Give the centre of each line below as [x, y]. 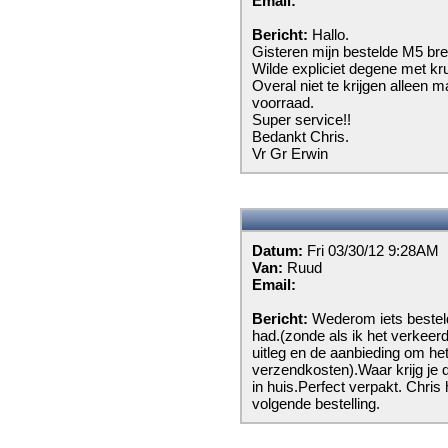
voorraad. [283, 102]
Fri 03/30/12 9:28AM [373, 250]
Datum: [279, 250]
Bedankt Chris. [300, 136]
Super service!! [301, 119]
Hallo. [330, 34]
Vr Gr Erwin [290, 153]
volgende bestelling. [316, 403]
